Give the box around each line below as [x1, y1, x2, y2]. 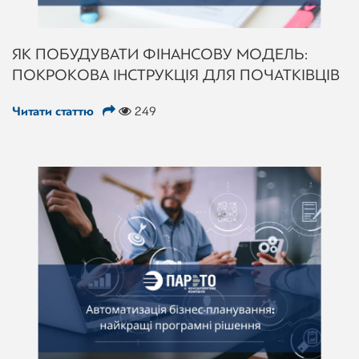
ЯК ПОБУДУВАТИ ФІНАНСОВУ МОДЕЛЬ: [12, 44, 308, 63]
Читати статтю [12, 103, 97, 119]
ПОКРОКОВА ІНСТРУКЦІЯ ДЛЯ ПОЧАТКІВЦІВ [12, 65, 340, 84]
